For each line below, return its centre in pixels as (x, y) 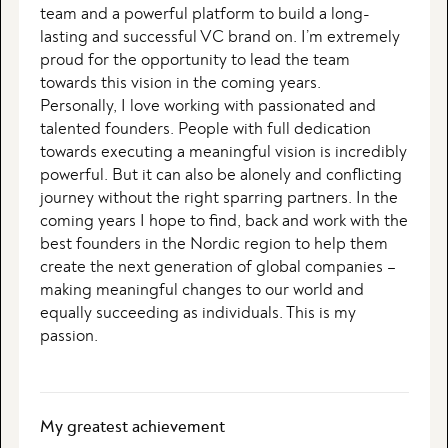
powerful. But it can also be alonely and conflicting (220, 175)
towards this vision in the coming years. (180, 83)
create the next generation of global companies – (217, 267)
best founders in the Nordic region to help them (213, 244)
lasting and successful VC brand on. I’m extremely (219, 37)
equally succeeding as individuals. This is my (197, 313)
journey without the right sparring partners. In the (218, 198)
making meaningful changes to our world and (201, 290)
